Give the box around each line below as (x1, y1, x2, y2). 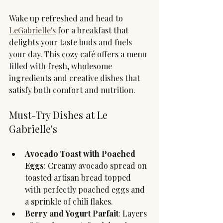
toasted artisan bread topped (25, 172, 133, 183)
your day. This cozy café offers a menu (9, 49, 149, 60)
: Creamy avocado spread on (44, 160, 149, 171)
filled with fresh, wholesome (9, 61, 114, 72)
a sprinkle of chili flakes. (25, 196, 113, 207)
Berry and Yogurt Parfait (25, 208, 118, 219)
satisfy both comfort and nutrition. (9, 85, 135, 96)
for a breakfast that (56, 25, 130, 36)
